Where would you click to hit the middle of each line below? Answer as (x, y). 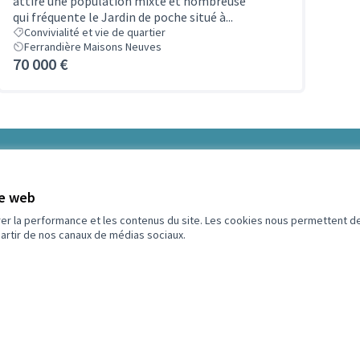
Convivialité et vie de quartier (95, 32)
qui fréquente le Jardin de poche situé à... (123, 16)
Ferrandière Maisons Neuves (93, 46)
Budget (228, 189)
